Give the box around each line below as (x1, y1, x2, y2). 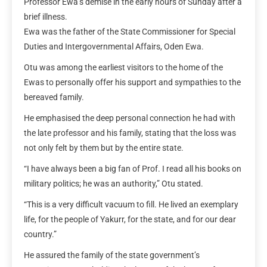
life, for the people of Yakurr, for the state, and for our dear (24, 214, 236, 224)
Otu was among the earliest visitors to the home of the (24, 62, 223, 72)
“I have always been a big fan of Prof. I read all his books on (24, 163, 241, 173)
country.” (24, 229, 57, 239)
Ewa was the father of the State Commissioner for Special (24, 26, 235, 36)
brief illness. (24, 11, 67, 21)
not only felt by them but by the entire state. (24, 142, 184, 153)
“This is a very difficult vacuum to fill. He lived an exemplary (24, 199, 238, 209)
